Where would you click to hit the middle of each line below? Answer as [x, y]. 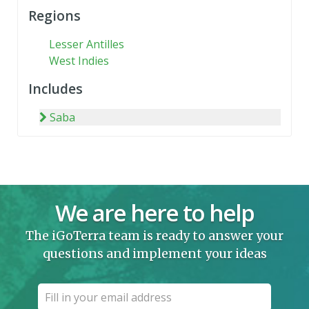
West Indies [79, 61]
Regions [54, 16]
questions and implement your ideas [154, 254]
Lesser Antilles [87, 44]
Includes [56, 89]
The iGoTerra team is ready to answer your [154, 236]
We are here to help [154, 213]
